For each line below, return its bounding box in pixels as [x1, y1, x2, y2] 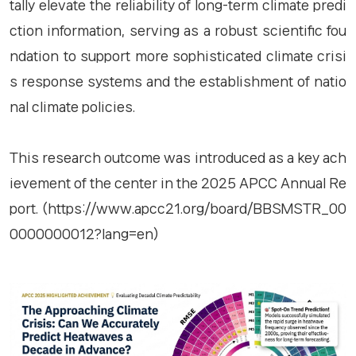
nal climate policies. [10, 99, 135, 114]
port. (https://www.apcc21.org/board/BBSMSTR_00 [10, 201, 346, 215]
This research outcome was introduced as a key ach [10, 150, 346, 164]
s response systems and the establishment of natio [10, 74, 346, 88]
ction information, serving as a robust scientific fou [10, 23, 346, 37]
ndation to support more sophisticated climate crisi [10, 48, 346, 63]
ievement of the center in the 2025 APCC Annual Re [10, 176, 346, 190]
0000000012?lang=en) [10, 226, 159, 241]
